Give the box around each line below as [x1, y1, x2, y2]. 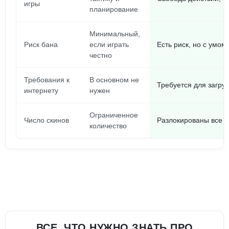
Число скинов [24, 116, 69, 124]
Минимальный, [89, 30, 140, 38]
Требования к [24, 76, 70, 84]
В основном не [89, 76, 139, 84]
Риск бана [24, 40, 58, 49]
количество [89, 122, 127, 130]
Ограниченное [89, 111, 138, 119]
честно [89, 51, 112, 59]
